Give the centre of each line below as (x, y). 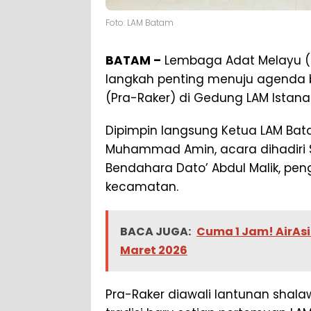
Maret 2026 (154, 251)
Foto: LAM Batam (140, 23)
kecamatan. (142, 187)
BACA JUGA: (155, 232)
